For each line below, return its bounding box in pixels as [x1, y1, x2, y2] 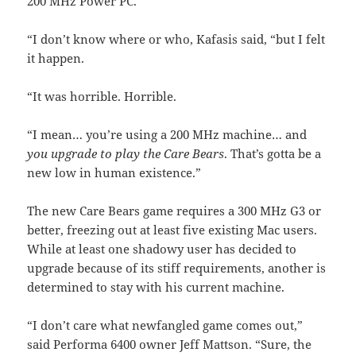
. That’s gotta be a [224, 145, 322, 162]
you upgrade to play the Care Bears [27, 145, 225, 162]
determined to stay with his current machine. [27, 279, 285, 296]
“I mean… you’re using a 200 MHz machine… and [27, 126, 308, 143]
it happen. [27, 50, 85, 67]
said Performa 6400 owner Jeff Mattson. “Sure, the [27, 336, 312, 353]
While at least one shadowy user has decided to [27, 241, 297, 257]
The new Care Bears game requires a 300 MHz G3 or [27, 203, 322, 219]
